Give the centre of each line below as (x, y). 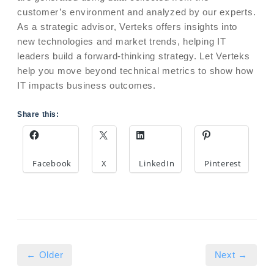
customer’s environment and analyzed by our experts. (137, 12)
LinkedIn (157, 164)
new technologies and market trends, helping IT (122, 41)
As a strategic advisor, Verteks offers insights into (127, 26)
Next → (231, 255)
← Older (45, 255)
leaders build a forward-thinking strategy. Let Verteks (134, 56)
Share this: (38, 115)
